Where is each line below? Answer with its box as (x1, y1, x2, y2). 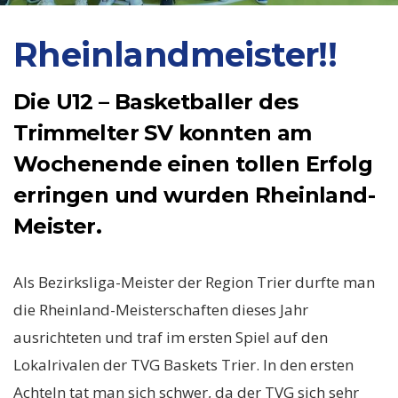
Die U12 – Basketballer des (13, 89, 298, 115)
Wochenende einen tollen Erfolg (13, 151, 372, 177)
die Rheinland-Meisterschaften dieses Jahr (13, 299, 308, 320)
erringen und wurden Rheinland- (13, 182, 375, 208)
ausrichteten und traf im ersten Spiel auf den (13, 327, 328, 347)
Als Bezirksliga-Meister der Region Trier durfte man (13, 272, 375, 292)
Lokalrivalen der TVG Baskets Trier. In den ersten (13, 354, 354, 375)
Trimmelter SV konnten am (13, 120, 312, 146)
